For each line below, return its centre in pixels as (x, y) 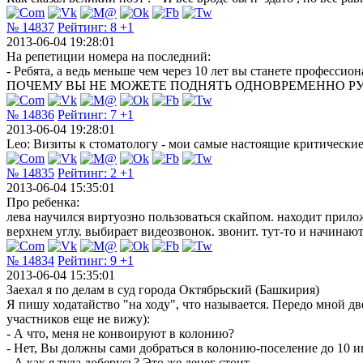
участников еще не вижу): (78, 318)
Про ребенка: (43, 202)
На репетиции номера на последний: (109, 56)
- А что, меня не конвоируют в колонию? (120, 333)
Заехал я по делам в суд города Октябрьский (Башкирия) (163, 289)
